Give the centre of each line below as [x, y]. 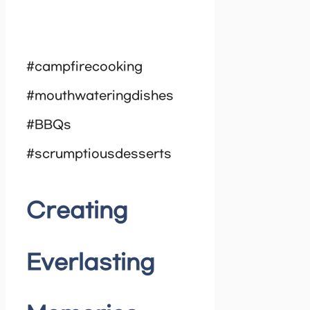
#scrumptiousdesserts [99, 154]
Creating [77, 212]
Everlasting [91, 264]
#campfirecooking [84, 67]
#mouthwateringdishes [100, 96]
